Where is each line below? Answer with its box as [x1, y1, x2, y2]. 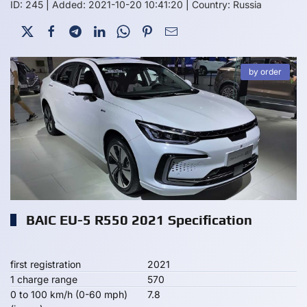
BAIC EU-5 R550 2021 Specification [23, 212, 252, 228]
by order [249, 66, 282, 77]
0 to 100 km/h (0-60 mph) [10, 288, 127, 300]
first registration [10, 258, 81, 270]
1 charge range [10, 273, 77, 285]
